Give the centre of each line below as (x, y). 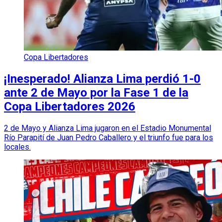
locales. (17, 147)
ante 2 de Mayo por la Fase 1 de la (96, 92)
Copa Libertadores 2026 (70, 106)
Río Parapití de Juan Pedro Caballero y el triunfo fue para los (109, 137)
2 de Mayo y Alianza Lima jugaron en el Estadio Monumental (108, 128)
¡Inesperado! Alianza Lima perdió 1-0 (102, 79)
